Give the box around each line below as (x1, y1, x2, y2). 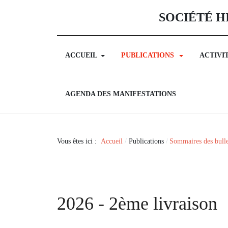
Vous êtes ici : (57, 137, 101, 145)
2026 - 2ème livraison (57, 193, 217, 214)
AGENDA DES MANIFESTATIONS (65, 90, 176, 98)
